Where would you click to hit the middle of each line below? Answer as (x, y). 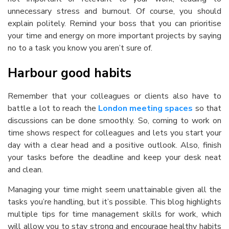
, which (209, 214)
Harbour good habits (70, 73)
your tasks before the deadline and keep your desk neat (114, 157)
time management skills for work (134, 214)
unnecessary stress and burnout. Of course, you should (114, 11)
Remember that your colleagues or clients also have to (114, 96)
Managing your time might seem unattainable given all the (114, 190)
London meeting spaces (145, 108)
